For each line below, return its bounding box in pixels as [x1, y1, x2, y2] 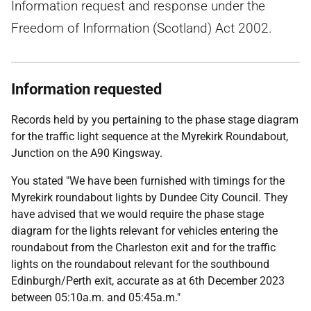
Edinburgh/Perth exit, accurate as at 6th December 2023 [11, 274, 285, 287]
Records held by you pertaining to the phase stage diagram [11, 113, 299, 126]
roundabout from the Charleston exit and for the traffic [11, 241, 276, 254]
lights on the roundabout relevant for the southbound [11, 258, 269, 271]
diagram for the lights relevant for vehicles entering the [11, 224, 278, 237]
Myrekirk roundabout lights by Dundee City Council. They [11, 191, 288, 204]
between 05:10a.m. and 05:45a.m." [11, 291, 180, 304]
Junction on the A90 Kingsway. [11, 146, 162, 160]
